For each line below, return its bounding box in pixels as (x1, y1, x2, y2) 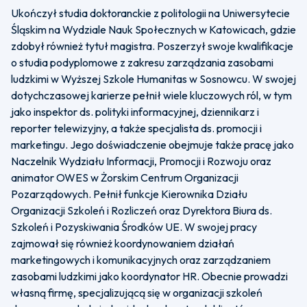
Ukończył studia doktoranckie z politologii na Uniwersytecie (11, 6, 290, 20)
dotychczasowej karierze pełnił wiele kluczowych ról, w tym (11, 88, 292, 102)
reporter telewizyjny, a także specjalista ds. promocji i (11, 121, 262, 135)
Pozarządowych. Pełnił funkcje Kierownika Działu (11, 187, 247, 201)
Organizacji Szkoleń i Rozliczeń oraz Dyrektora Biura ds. (11, 204, 272, 217)
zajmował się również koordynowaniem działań (11, 236, 234, 250)
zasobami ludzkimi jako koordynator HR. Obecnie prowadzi (11, 269, 288, 283)
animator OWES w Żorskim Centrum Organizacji (11, 171, 238, 184)
